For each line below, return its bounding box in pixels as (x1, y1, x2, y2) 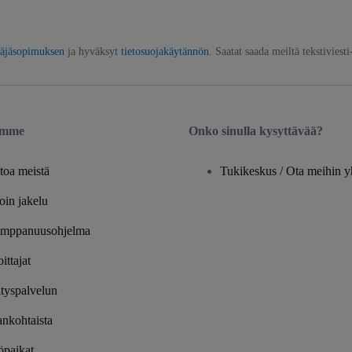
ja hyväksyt (64, 45, 121, 57)
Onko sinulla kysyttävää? (189, 123, 323, 137)
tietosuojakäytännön (120, 45, 209, 57)
